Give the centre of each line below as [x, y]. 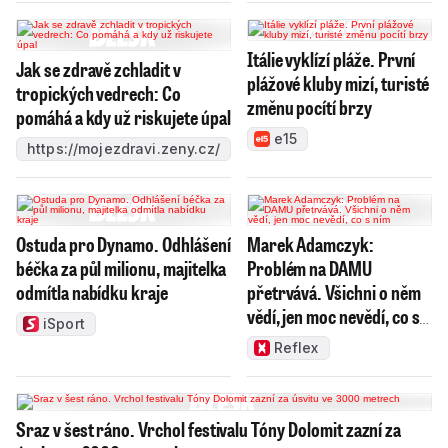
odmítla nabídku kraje [92, 291]
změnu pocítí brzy [309, 106]
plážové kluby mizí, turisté [338, 82]
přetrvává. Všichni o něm [333, 291]
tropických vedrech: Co [98, 92]
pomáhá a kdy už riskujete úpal [123, 116]
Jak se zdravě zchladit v [98, 68]
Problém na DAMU [309, 267]
